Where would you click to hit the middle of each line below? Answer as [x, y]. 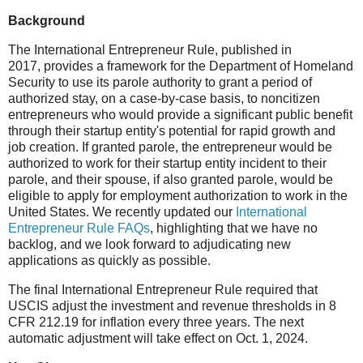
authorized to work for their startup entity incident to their [167, 164]
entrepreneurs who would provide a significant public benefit [180, 115]
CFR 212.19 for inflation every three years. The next [156, 322]
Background [47, 21]
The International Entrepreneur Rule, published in [150, 50]
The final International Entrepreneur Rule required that [163, 290]
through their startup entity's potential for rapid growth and [172, 131]
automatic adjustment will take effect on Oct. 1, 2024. [158, 339]
